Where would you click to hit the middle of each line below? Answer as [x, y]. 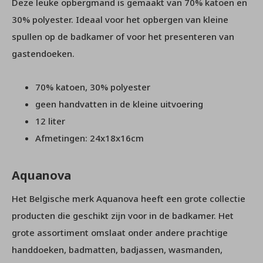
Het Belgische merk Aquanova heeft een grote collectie [129, 198]
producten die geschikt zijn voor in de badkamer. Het [123, 215]
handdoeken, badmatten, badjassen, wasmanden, [117, 249]
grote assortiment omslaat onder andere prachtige [120, 232]
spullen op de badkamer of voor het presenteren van [123, 36]
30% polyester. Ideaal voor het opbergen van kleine [120, 19]
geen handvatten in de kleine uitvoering [119, 104]
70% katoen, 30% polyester [93, 87]
